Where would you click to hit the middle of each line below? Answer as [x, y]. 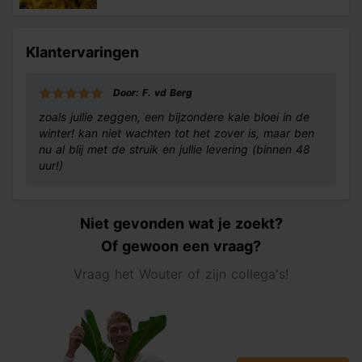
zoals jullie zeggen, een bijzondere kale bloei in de [174, 117]
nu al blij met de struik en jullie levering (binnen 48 [175, 149]
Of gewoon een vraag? [181, 246]
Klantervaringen [82, 52]
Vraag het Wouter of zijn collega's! [181, 274]
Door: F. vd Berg [153, 93]
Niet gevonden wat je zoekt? [181, 223]
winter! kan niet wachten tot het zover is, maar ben [177, 133]
